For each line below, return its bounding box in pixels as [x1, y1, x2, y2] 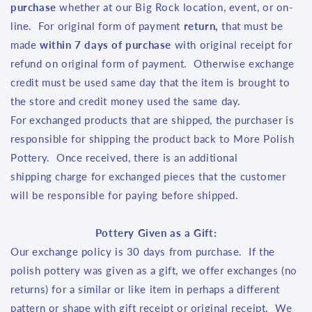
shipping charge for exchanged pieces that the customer [10, 170, 286, 182]
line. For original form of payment [10, 19, 184, 32]
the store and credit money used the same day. [10, 95, 242, 107]
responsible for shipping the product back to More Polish [10, 132, 295, 145]
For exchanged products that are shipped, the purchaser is [10, 114, 295, 126]
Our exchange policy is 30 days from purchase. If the [10, 245, 275, 258]
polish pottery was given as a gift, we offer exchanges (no [10, 264, 297, 276]
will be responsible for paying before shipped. [10, 189, 239, 201]
